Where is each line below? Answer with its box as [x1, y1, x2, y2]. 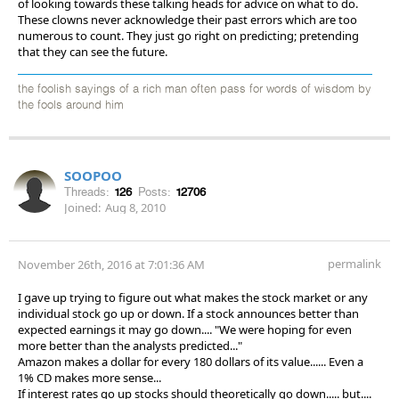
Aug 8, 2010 [105, 199, 166, 216]
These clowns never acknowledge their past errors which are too [18, 11, 357, 28]
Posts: [138, 184, 171, 199]
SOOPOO [64, 166, 122, 184]
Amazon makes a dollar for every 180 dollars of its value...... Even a [18, 353, 363, 370]
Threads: [64, 184, 110, 199]
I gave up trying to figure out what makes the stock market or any [18, 289, 368, 305]
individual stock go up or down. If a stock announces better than [18, 305, 359, 322]
